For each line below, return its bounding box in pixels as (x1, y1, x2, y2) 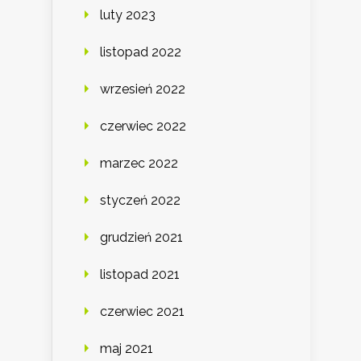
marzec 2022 (100, 156, 178, 172)
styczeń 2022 (100, 193, 180, 209)
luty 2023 (100, 7, 156, 23)
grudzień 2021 (100, 230, 183, 246)
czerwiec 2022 (100, 118, 186, 135)
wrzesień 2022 (100, 81, 185, 98)
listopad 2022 (100, 44, 181, 60)
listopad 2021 (100, 267, 180, 283)
